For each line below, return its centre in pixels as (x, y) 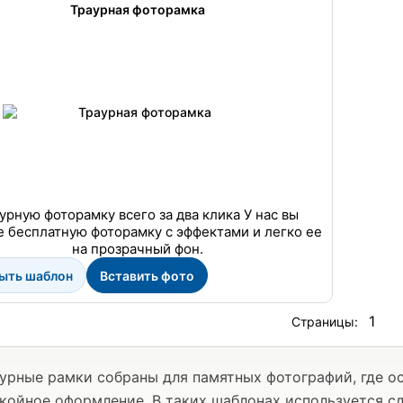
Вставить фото (147, 275)
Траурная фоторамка (137, 9)
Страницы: (327, 322)
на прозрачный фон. (137, 249)
